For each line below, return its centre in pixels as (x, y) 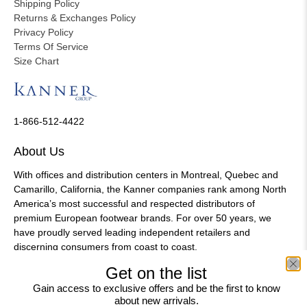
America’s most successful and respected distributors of (134, 203)
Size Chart (36, 61)
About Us (39, 151)
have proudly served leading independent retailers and (132, 232)
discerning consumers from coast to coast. (106, 246)
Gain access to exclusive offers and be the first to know (156, 288)
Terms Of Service (51, 47)
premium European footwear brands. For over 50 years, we (143, 218)
